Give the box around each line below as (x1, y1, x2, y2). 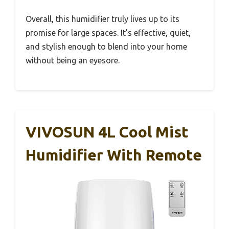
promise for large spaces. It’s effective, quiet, (26, 28, 191, 38)
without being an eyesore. (26, 56, 120, 65)
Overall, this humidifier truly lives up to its (26, 14, 179, 24)
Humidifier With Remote (26, 146, 202, 164)
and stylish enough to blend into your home (26, 42, 187, 52)
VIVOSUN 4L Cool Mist (26, 123, 189, 141)
